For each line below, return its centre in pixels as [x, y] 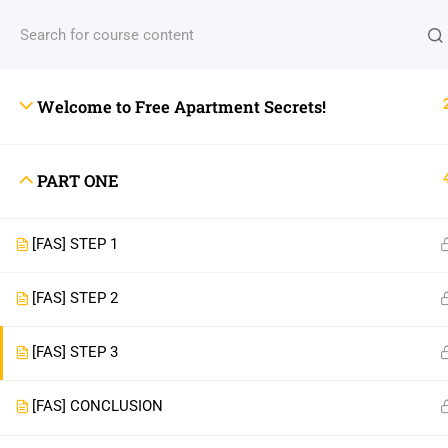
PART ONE [78, 180]
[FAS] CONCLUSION [97, 406]
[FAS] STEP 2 [75, 298]
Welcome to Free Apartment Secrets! [181, 106]
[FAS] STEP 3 [75, 352]
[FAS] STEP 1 [75, 244]
